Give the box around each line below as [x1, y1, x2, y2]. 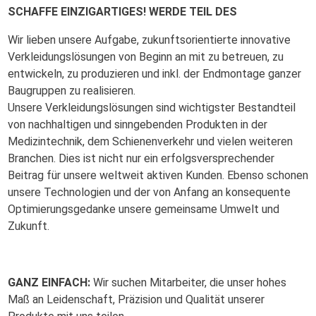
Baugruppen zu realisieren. [8, 84, 135, 97]
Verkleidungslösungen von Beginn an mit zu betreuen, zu [8, 50, 284, 63]
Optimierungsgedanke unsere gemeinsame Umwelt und [8, 202, 279, 216]
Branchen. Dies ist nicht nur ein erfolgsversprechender [8, 152, 274, 165]
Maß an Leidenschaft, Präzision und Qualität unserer [8, 293, 265, 306]
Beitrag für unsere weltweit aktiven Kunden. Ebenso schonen [8, 169, 308, 182]
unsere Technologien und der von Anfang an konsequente [8, 186, 291, 199]
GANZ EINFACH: [8, 276, 90, 289]
